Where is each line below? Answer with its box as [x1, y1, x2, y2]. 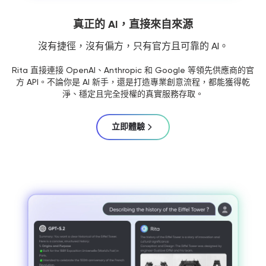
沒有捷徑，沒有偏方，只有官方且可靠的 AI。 [37, 40, 229, 52]
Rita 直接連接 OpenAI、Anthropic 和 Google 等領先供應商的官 [12, 65, 254, 75]
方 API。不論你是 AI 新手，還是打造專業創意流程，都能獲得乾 [16, 77, 250, 87]
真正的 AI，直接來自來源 [73, 17, 193, 31]
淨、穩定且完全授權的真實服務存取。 [62, 88, 204, 99]
